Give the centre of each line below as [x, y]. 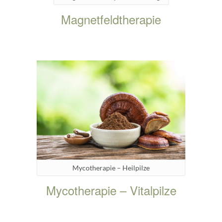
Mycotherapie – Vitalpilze [111, 190]
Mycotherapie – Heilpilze [111, 168]
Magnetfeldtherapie [111, 19]
